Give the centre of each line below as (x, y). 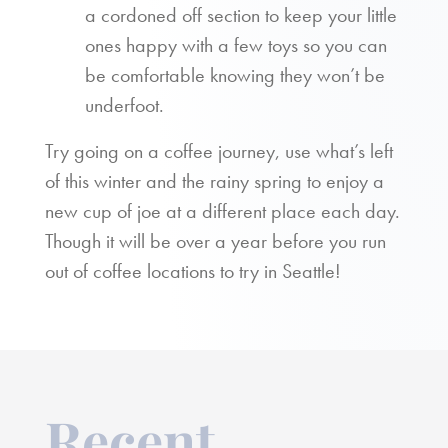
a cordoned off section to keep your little (241, 15)
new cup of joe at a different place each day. (222, 211)
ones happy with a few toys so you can (236, 45)
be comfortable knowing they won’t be (235, 75)
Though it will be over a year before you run (215, 241)
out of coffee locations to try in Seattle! (193, 271)
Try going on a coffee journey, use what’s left (219, 151)
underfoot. (124, 105)
